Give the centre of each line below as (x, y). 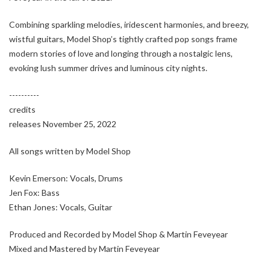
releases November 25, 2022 (63, 124)
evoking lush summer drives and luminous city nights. (108, 67)
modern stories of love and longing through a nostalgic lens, (121, 53)
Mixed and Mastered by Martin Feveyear (84, 248)
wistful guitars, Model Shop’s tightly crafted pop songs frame (123, 39)
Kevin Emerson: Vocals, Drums (66, 178)
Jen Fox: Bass (34, 192)
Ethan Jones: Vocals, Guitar (61, 207)
